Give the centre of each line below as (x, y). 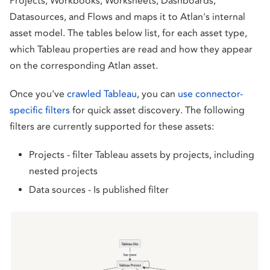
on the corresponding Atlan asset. (84, 66)
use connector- (210, 94)
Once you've (38, 94)
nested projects (63, 171)
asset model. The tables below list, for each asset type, (128, 33)
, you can (157, 94)
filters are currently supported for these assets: (112, 127)
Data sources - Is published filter (99, 190)
